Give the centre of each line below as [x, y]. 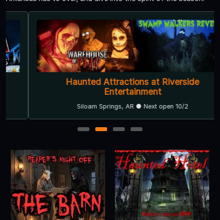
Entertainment [110, 91]
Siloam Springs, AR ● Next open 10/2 [110, 106]
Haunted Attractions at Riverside [110, 82]
